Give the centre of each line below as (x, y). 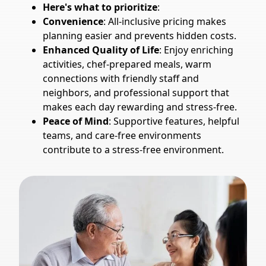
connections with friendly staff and (121, 78)
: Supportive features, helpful (174, 121)
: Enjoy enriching (196, 50)
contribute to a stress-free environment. (133, 150)
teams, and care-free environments (122, 135)
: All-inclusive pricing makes (165, 21)
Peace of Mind (76, 121)
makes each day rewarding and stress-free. (140, 107)
